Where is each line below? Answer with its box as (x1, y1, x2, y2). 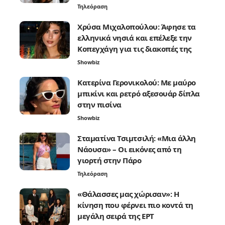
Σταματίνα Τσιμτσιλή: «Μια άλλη (77, 133, 196, 143)
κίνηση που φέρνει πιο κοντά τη (77, 199, 193, 210)
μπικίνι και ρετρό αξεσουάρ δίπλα (77, 88, 200, 98)
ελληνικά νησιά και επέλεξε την (77, 32, 192, 43)
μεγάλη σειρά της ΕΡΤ (77, 210, 154, 221)
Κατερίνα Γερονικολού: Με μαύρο (77, 77, 196, 87)
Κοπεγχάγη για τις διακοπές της (77, 43, 191, 54)
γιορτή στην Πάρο (77, 155, 142, 165)
